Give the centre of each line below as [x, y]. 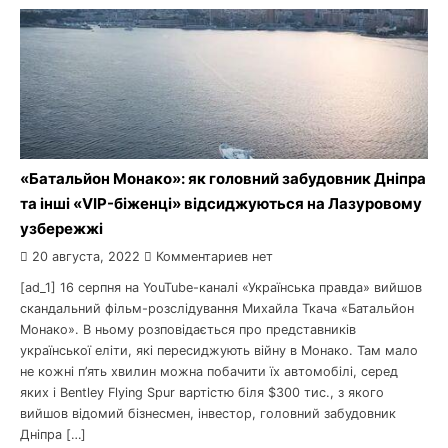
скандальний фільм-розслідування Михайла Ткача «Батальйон [217, 308]
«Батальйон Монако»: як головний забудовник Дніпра [223, 178]
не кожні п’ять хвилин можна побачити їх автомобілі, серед [209, 371]
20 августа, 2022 [86, 256]
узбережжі [61, 228]
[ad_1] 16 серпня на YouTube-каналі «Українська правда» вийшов [221, 287]
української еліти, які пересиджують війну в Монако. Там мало [219, 350]
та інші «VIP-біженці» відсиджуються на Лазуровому [221, 203]
